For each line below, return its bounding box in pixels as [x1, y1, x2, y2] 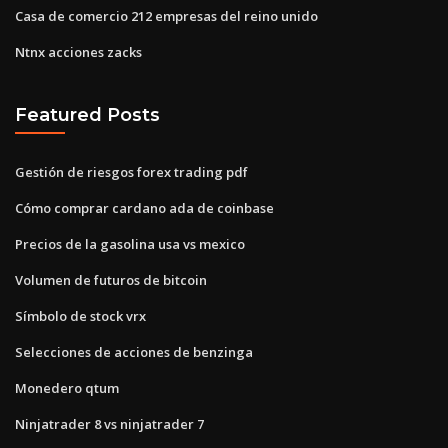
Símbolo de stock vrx [15, 306, 146, 325]
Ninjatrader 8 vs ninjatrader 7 [15, 414, 204, 433]
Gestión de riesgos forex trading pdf [15, 162, 248, 181]
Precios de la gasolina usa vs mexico [15, 234, 245, 253]
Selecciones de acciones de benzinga [15, 342, 253, 361]
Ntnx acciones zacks [15, 42, 142, 61]
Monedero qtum [15, 378, 119, 397]
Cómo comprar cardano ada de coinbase [15, 198, 274, 217]
